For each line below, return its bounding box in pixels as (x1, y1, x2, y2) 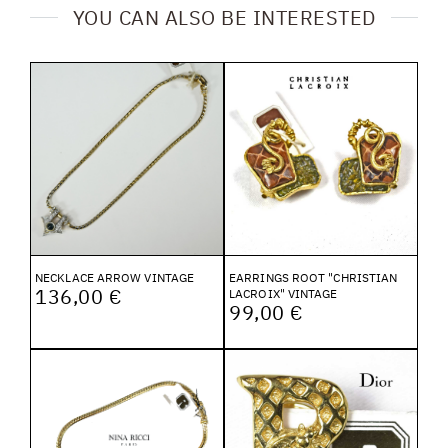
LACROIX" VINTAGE (229, 285, 338, 301)
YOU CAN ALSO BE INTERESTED (72, 3, 376, 31)
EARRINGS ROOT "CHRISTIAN (229, 269, 398, 285)
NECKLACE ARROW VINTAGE (35, 269, 195, 285)
